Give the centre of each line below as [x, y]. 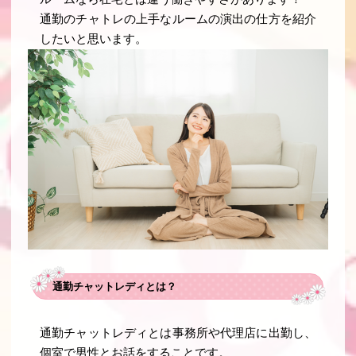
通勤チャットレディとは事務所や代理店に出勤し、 [178, 333]
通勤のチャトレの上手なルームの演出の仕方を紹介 [178, 19]
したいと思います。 [94, 39]
